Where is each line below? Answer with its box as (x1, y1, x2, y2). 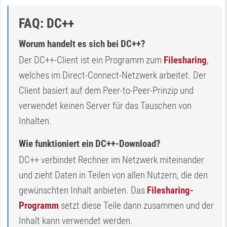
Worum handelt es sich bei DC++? (19, 38, 146, 50)
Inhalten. (19, 115, 52, 127)
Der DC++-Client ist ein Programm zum (19, 54, 164, 66)
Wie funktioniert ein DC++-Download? (19, 138, 161, 149)
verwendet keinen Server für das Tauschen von (19, 100, 192, 111)
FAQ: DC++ (19, 16, 74, 31)
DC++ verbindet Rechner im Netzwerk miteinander (19, 154, 205, 166)
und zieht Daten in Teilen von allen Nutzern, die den (19, 169, 208, 181)
